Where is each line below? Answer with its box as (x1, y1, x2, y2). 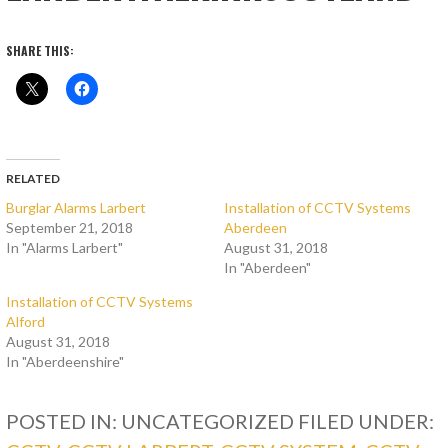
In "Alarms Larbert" (6, 239, 124, 257)
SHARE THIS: (6, 42, 75, 60)
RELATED (6, 171, 61, 187)
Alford (6, 313, 46, 331)
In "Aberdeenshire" (6, 353, 125, 371)
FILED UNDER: (298, 409, 435, 434)
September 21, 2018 (6, 219, 134, 237)
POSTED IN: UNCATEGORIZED (6, 409, 299, 434)
